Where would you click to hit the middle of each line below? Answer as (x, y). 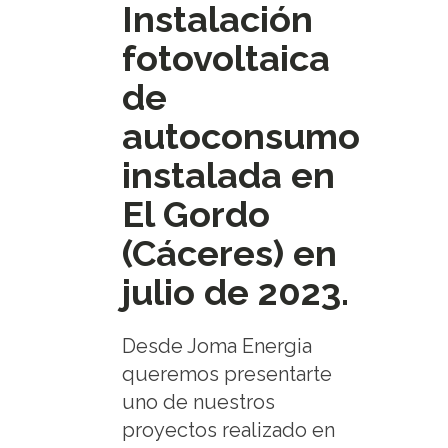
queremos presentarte (226, 374)
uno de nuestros (198, 402)
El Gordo (195, 214)
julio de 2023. (235, 292)
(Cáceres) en (229, 253)
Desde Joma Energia (216, 346)
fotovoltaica (225, 58)
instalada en (228, 175)
